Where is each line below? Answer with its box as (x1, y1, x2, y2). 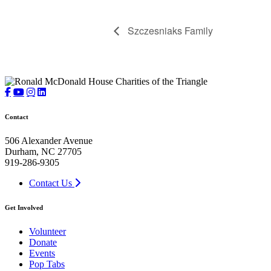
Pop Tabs (29, 259, 65, 270)
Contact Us (29, 178, 74, 189)
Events (29, 248, 55, 259)
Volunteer (29, 226, 66, 237)
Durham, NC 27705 (5, 146, 82, 157)
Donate (29, 237, 57, 248)
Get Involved (5, 204, 43, 212)
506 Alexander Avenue (5, 135, 93, 146)
